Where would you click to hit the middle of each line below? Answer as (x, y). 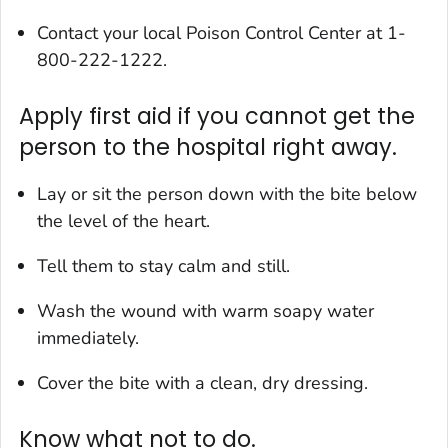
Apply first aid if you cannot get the (217, 116)
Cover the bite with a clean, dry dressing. (202, 383)
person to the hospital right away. (208, 147)
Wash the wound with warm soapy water (205, 311)
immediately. (88, 338)
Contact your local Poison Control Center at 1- (221, 33)
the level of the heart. (123, 221)
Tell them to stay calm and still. (163, 266)
